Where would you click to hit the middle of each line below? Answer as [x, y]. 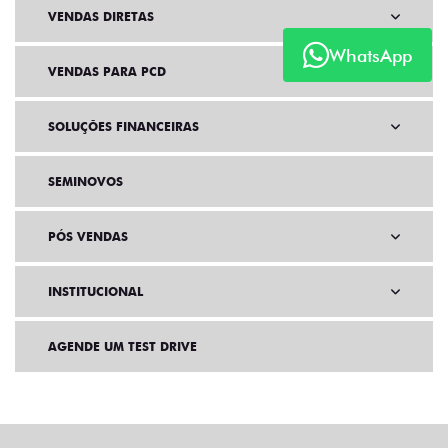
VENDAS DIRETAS [101, 17]
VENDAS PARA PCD [107, 72]
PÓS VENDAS [88, 237]
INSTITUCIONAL [95, 292]
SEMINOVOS [85, 182]
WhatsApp [370, 55]
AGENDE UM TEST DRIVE [122, 347]
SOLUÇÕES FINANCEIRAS [123, 127]
